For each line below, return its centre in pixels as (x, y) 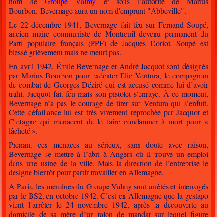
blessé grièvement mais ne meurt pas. (65, 52)
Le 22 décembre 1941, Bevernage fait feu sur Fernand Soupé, (108, 25)
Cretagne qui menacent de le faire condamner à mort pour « (108, 122)
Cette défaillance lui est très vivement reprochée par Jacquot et (108, 112)
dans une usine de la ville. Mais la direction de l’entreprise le (108, 163)
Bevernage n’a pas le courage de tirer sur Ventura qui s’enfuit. (108, 103)
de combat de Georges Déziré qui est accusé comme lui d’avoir (108, 85)
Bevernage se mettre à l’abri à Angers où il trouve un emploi (108, 154)
